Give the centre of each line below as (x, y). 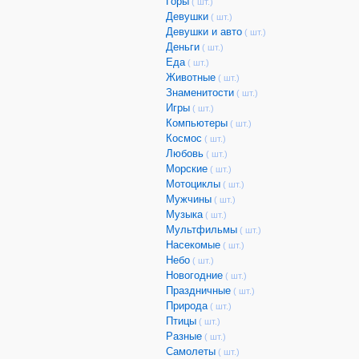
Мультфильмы (202, 230)
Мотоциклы (193, 184)
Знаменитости (200, 93)
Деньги (183, 47)
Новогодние (194, 275)
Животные (191, 77)
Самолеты (191, 351)
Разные (184, 336)
